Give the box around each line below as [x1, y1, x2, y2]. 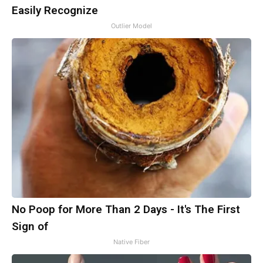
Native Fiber [113, 238, 150, 247]
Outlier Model [111, 22, 152, 31]
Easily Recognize [12, 4, 98, 18]
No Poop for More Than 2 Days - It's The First [12, 203, 240, 217]
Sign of [12, 220, 48, 234]
